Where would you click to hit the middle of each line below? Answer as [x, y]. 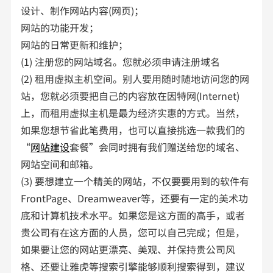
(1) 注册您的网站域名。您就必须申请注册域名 [121, 61]
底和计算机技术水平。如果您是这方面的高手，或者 [133, 215]
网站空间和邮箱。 [61, 164]
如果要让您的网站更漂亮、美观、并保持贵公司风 [128, 249]
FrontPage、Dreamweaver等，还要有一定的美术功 [135, 198]
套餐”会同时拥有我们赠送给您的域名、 [158, 147]
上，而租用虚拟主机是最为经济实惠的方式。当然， [133, 112]
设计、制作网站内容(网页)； [84, 10]
